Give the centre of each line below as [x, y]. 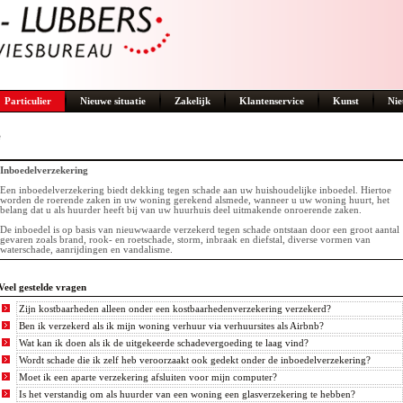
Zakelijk [193, 101]
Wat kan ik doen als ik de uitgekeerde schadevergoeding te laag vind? [164, 343]
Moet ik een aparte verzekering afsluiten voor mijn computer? [148, 377]
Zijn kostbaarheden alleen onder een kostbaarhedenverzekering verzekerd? [175, 309]
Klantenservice [272, 101]
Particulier [28, 101]
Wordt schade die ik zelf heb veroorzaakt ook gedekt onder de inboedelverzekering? [195, 360]
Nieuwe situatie [113, 101]
